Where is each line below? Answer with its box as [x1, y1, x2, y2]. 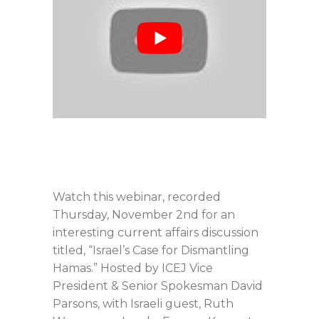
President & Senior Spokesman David [53, 279, 263, 293]
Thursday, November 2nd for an [53, 208, 235, 222]
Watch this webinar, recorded [53, 190, 221, 204]
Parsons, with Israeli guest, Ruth [53, 297, 234, 311]
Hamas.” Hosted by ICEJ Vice [53, 261, 213, 276]
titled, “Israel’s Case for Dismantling [53, 244, 249, 258]
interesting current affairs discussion [53, 226, 258, 240]
